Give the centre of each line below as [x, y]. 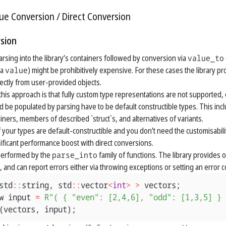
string [35, 185]
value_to [206, 58]
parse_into [75, 155]
